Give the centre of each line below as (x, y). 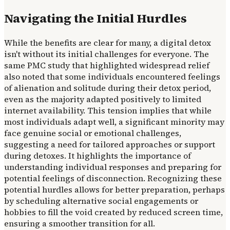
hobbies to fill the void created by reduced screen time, (113, 212)
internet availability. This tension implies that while (108, 111)
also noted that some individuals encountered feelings (112, 77)
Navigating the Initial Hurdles (95, 18)
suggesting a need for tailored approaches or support (110, 145)
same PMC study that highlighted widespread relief (107, 65)
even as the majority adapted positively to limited (103, 99)
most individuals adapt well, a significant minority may (114, 122)
